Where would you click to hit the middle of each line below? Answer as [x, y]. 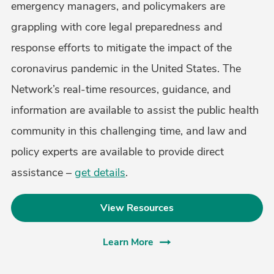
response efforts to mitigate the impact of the [121, 48]
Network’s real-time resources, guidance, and [121, 89]
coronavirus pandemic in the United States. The [126, 68]
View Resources [137, 208]
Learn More [128, 242]
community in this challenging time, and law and [129, 131]
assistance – [43, 172]
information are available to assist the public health [135, 110]
